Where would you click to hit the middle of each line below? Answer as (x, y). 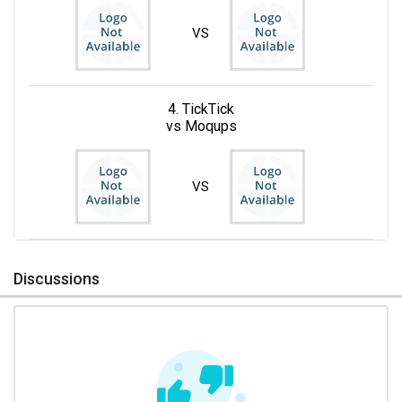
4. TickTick (201, 109)
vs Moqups (201, 126)
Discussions (57, 278)
